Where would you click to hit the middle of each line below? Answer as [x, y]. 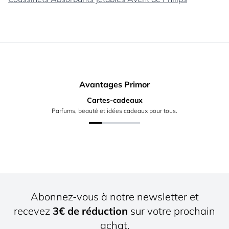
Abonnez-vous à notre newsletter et [114, 197]
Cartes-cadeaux [114, 100]
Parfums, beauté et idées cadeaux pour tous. [114, 111]
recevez [33, 211]
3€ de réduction [90, 211]
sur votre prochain [171, 211]
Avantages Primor [114, 84]
